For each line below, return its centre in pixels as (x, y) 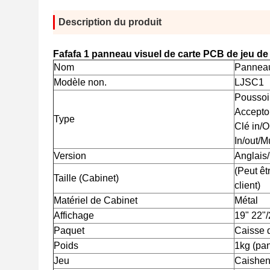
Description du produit (110, 22)
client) (247, 185)
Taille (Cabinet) (86, 178)
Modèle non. (80, 82)
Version (70, 156)
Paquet (69, 231)
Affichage (74, 215)
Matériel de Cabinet (96, 200)
